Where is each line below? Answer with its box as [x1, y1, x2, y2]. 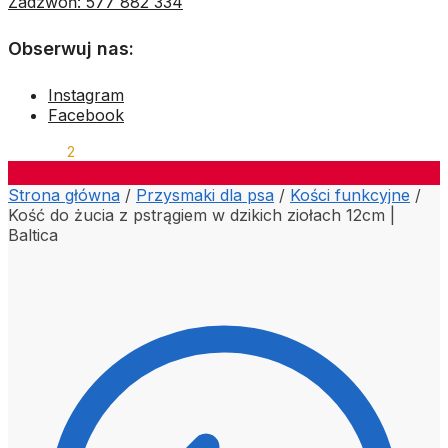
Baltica [8, 224, 58, 245]
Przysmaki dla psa [136, 184, 274, 205]
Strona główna [8, 184, 120, 205]
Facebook [48, 104, 124, 125]
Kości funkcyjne [290, 184, 410, 205]
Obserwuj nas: [8, 37, 134, 59]
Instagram [48, 84, 124, 105]
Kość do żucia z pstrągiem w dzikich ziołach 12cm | [8, 204, 395, 225]
